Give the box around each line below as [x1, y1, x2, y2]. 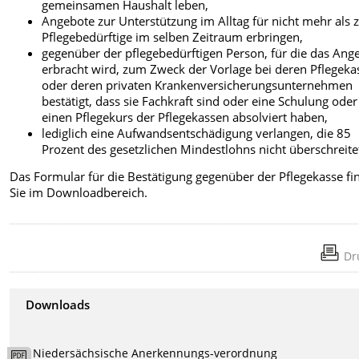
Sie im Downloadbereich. [10, 184, 148, 201]
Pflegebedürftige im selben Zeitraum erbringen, [42, 29, 304, 46]
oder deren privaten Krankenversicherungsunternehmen [42, 77, 353, 94]
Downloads [26, 296, 91, 313]
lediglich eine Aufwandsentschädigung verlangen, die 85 [42, 125, 352, 142]
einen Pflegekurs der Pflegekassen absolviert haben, [42, 109, 329, 126]
